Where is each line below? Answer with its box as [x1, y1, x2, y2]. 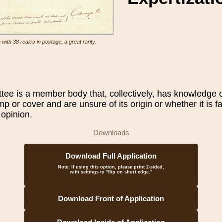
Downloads [93, 128, 129, 137]
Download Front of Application [58, 194, 164, 203]
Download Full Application [65, 151, 157, 160]
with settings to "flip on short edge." [70, 169, 152, 174]
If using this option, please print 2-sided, [70, 164, 164, 169]
